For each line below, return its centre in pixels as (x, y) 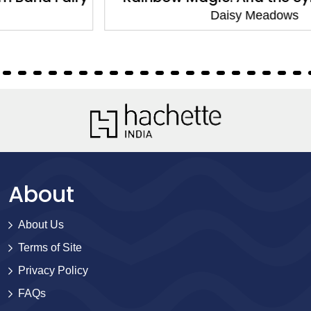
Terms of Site (50, 247)
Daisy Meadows (155, 15)
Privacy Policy (53, 270)
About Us (41, 225)
